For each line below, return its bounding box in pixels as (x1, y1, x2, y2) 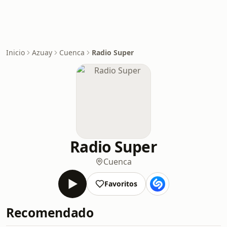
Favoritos (104, 179, 137, 188)
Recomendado (6, 204, 94, 221)
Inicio (6, 48, 25, 57)
